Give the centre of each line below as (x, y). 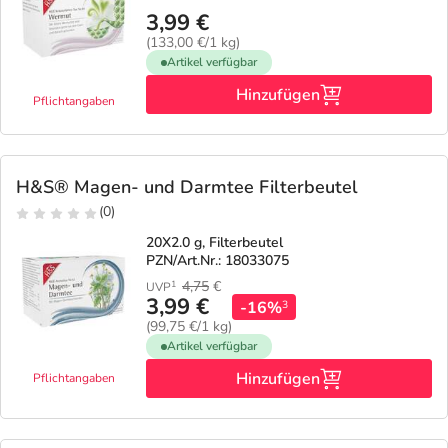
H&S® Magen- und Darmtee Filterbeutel (187, 187)
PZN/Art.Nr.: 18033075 (217, 260)
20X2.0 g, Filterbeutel (214, 242)
